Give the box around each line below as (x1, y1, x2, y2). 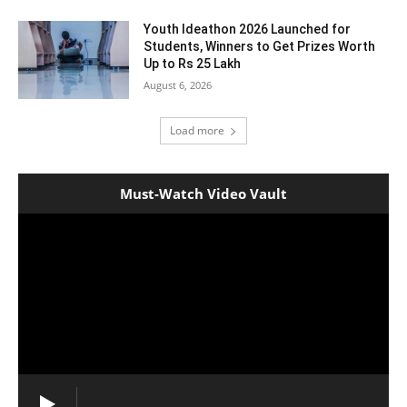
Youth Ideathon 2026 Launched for (144, 22, 352, 37)
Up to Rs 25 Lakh (144, 56, 242, 72)
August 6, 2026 (144, 78, 213, 93)
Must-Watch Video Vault (120, 184, 287, 203)
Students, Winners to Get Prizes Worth (144, 39, 376, 55)
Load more (170, 123, 224, 139)
